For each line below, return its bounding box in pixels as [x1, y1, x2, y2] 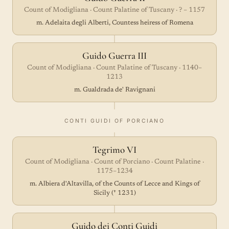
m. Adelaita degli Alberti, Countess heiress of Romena [36, 19, 193, 26]
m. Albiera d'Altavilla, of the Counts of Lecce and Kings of [29, 180, 200, 187]
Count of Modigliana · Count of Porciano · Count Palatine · [25, 158, 204, 166]
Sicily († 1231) [93, 190, 136, 196]
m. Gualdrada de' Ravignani [74, 86, 155, 93]
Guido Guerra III [82, 50, 147, 61]
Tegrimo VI [93, 144, 136, 155]
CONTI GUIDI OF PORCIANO [64, 118, 165, 124]
